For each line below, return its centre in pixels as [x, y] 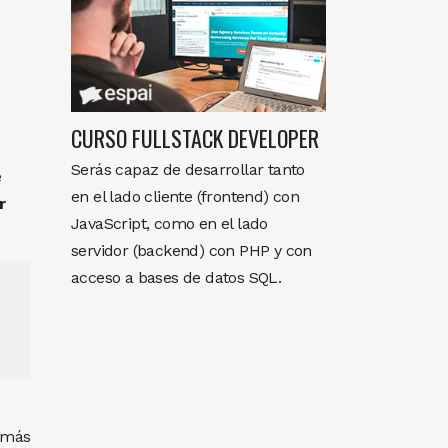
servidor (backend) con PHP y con [191, 251]
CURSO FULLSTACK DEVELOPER [195, 138]
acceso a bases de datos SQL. [176, 278]
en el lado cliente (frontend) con [185, 197]
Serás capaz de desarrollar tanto [188, 170]
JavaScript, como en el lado [169, 224]
